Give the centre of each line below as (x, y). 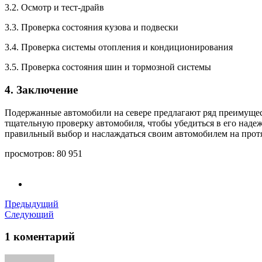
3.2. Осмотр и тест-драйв (54, 8)
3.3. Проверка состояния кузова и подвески (92, 27)
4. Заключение (41, 90)
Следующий (29, 214)
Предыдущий (32, 204)
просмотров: (30, 153)
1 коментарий (40, 237)
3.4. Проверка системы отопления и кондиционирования (119, 47)
